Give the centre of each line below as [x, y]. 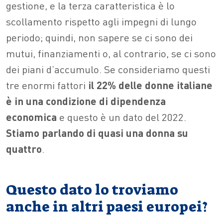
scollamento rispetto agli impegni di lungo [101, 21]
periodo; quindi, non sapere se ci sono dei [99, 37]
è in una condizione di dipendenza [86, 101]
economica [31, 116]
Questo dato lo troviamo [92, 190]
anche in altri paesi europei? [111, 207]
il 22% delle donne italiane [149, 85]
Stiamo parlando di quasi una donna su [97, 132]
